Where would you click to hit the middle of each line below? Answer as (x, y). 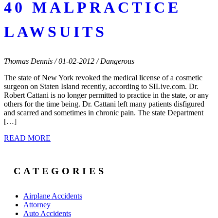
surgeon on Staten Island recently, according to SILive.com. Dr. (101, 86)
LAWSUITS (55, 32)
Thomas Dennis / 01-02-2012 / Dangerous (69, 61)
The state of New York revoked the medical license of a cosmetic (103, 77)
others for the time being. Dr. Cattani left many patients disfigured (104, 104)
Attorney (37, 205)
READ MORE (27, 138)
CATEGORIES (60, 171)
